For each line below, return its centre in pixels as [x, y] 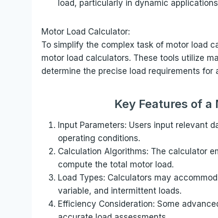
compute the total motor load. [116, 164]
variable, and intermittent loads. [120, 191]
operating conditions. [99, 138]
